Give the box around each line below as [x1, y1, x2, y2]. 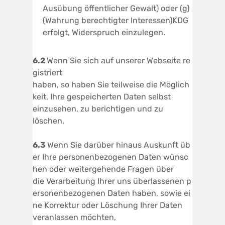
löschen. [33, 116, 64, 126]
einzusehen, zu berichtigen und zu [33, 103, 163, 114]
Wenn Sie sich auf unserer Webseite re [47, 55, 190, 65]
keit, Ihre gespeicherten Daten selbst [33, 91, 171, 101]
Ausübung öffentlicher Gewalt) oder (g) [43, 3, 191, 13]
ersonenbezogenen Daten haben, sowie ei [33, 188, 190, 198]
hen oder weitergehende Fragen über [33, 164, 174, 174]
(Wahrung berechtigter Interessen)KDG [43, 15, 190, 25]
